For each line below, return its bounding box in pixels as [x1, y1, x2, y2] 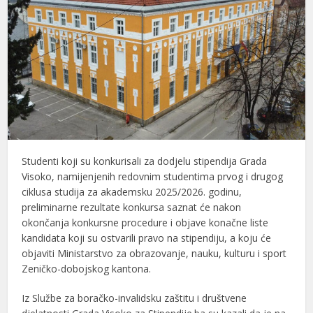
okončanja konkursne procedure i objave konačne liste [22, 215, 269, 229]
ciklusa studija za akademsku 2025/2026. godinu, [22, 184, 242, 198]
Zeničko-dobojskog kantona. [22, 261, 152, 275]
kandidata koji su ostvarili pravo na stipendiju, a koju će [22, 231, 272, 245]
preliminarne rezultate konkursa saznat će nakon [22, 200, 242, 214]
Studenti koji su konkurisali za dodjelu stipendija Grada [22, 154, 268, 168]
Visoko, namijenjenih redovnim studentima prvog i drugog [22, 169, 284, 183]
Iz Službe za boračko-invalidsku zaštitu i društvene [22, 291, 247, 305]
